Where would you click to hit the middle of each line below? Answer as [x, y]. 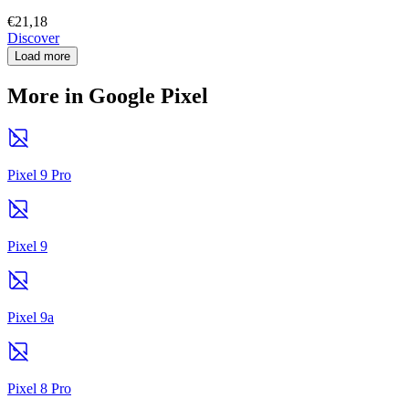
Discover [33, 38]
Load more [42, 57]
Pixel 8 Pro [39, 388]
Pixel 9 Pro [39, 174]
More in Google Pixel [108, 96]
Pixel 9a [31, 317]
